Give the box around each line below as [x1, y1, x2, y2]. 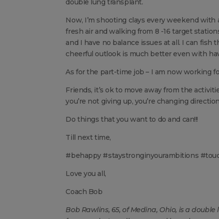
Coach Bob [66, 187, 103, 196]
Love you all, [66, 169, 106, 178]
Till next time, [66, 132, 111, 142]
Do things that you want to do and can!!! [66, 114, 198, 124]
